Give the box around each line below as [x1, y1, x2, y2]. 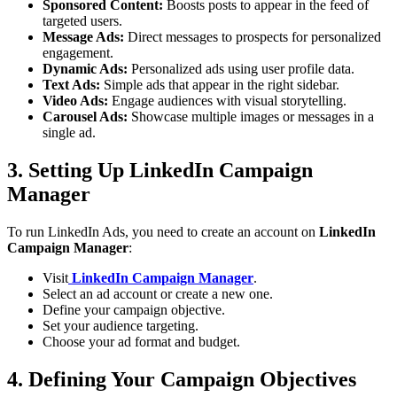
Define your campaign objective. [43, 301, 225, 317]
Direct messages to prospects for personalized [124, 28, 381, 44]
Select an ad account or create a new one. [43, 285, 273, 301]
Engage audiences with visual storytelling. [108, 92, 346, 108]
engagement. [43, 44, 113, 60]
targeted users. [43, 12, 122, 28]
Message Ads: [43, 28, 124, 44]
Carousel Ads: [43, 108, 128, 124]
